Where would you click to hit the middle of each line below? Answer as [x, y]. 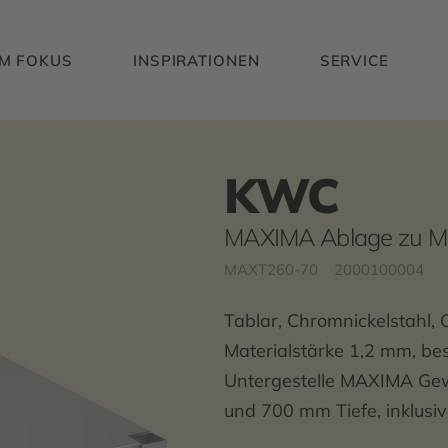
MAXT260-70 [271, 269]
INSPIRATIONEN [196, 60]
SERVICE [354, 60]
